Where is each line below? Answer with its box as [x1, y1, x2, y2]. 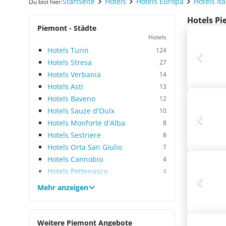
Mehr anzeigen [37, 183, 88, 192]
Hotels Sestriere [47, 130, 101, 140]
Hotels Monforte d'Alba [47, 118, 125, 128]
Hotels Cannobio [47, 154, 103, 164]
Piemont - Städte [37, 23, 96, 33]
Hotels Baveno [47, 94, 95, 103]
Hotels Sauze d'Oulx [47, 106, 115, 116]
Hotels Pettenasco [47, 166, 107, 176]
